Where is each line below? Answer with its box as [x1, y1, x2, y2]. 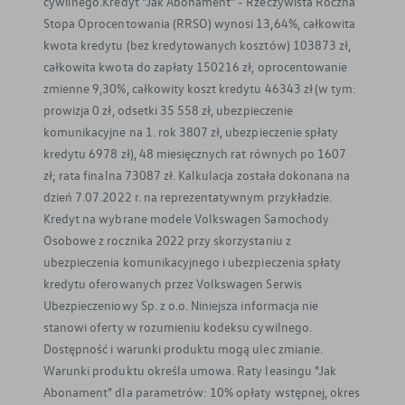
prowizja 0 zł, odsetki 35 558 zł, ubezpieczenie [43, 102, 293, 118]
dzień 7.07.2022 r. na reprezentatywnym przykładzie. [43, 189, 333, 205]
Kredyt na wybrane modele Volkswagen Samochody [43, 211, 329, 227]
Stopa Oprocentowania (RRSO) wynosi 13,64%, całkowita [43, 15, 356, 32]
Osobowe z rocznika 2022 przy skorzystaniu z [43, 232, 291, 249]
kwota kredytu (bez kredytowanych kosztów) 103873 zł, [43, 37, 352, 53]
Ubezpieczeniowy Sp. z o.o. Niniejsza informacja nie [43, 297, 319, 314]
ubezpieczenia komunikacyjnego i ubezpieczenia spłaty [43, 254, 342, 270]
